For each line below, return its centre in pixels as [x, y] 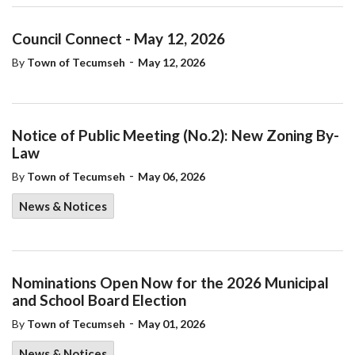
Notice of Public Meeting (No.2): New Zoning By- [176, 135]
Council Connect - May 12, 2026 [118, 38]
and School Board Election [99, 300]
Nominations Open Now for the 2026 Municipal [170, 282]
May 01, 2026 [172, 324]
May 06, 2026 [172, 176]
